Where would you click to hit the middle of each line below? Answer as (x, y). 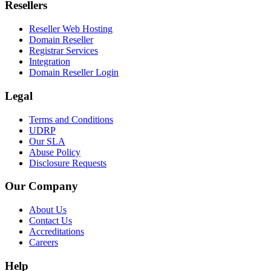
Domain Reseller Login (74, 73)
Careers (44, 243)
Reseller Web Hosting (71, 29)
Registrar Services (64, 51)
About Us (48, 210)
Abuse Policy (55, 152)
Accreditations (57, 232)
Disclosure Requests (68, 163)
